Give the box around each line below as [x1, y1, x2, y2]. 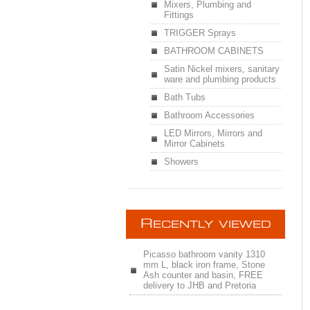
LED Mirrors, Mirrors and [164, 128, 262, 138]
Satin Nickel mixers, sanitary [164, 64, 280, 74]
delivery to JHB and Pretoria [143, 280, 256, 291]
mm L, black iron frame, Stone [143, 259, 265, 270]
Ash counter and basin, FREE [143, 270, 263, 280]
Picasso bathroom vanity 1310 [143, 249, 265, 259]
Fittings [164, 10, 194, 20]
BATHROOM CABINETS [164, 46, 264, 56]
